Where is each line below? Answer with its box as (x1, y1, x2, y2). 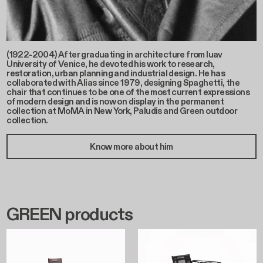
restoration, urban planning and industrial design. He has (6, 68, 225, 80)
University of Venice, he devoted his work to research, (6, 58, 215, 70)
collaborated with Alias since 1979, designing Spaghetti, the (6, 77, 240, 89)
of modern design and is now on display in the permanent (6, 96, 224, 108)
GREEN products (6, 203, 133, 227)
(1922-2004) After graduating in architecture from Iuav (6, 49, 222, 61)
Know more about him (90, 140, 173, 153)
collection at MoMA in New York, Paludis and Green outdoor (6, 105, 238, 117)
